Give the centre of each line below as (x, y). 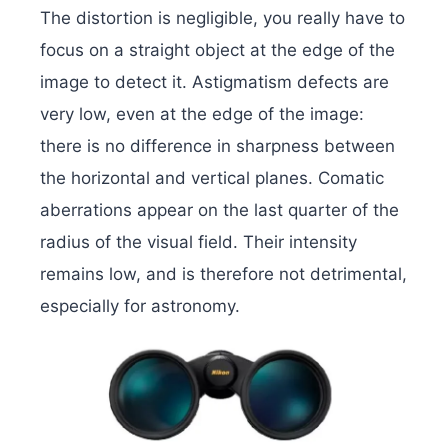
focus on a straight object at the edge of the (217, 49)
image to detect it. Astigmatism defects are (214, 81)
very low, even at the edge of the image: (202, 113)
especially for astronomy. (140, 305)
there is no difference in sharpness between (217, 145)
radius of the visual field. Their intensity (198, 241)
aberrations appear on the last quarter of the (219, 209)
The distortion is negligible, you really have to (222, 17)
